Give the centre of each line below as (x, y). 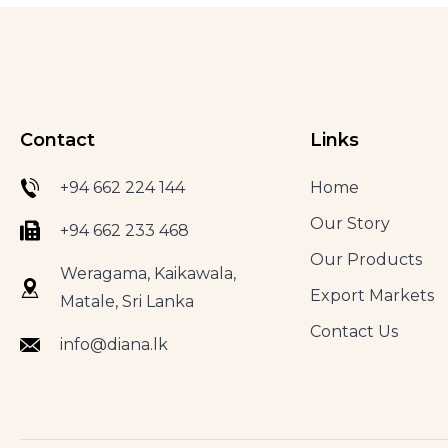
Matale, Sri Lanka (127, 301)
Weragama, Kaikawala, (148, 273)
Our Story (349, 223)
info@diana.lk (114, 344)
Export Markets (371, 295)
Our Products (365, 259)
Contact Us (353, 331)
